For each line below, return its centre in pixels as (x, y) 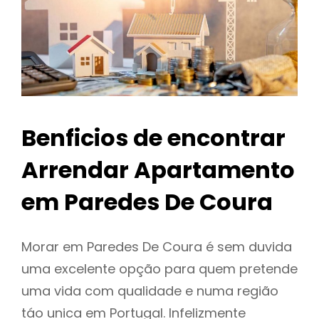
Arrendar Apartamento (158, 170)
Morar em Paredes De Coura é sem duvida (157, 247)
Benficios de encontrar (153, 138)
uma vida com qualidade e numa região (150, 291)
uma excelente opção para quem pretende (159, 269)
